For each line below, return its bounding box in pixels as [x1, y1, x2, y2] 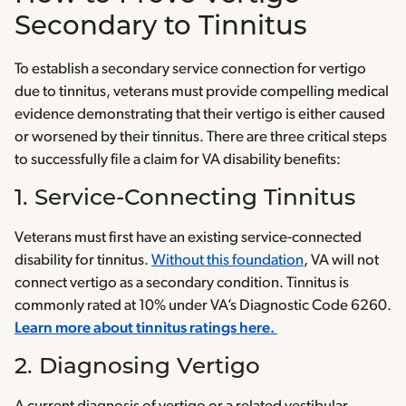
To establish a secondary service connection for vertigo [14, 62, 366, 78]
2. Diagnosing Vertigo [14, 356, 266, 380]
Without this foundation [151, 253, 304, 269]
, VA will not [304, 253, 379, 269]
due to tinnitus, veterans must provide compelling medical [14, 84, 389, 101]
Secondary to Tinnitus [14, 14, 314, 42]
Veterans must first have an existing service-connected [14, 230, 362, 246]
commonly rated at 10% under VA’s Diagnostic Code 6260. [14, 298, 391, 314]
